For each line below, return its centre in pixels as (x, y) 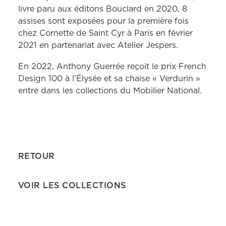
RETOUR (37, 156)
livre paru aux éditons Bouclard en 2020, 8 (103, 9)
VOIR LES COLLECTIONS (72, 186)
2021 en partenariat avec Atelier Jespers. (98, 45)
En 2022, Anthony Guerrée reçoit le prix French (112, 67)
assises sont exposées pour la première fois (103, 21)
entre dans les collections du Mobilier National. (110, 91)
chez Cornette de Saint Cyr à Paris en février (105, 33)
